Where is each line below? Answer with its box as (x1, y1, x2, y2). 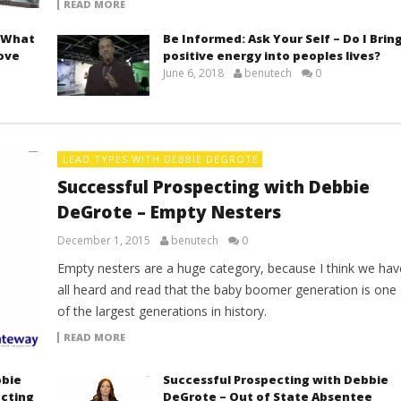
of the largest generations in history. (56, 303, 267, 320)
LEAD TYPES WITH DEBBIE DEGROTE (62, 152, 259, 166)
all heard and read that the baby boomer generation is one (56, 281, 397, 299)
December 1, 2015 (56, 233, 150, 249)
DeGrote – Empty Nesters (56, 200, 281, 225)
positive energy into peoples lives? (162, 47, 380, 64)
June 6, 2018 (162, 65, 224, 81)
